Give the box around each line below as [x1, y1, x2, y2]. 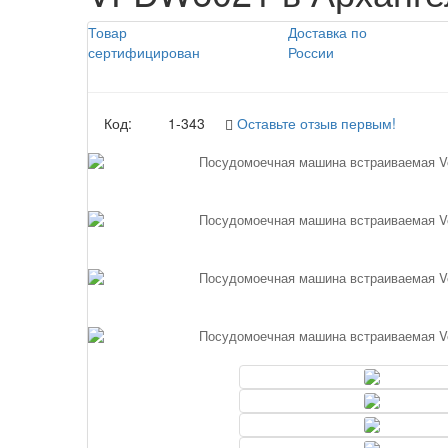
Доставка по [287, 21, 367, 42]
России [287, 41, 334, 62]
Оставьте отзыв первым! [237, 112, 396, 133]
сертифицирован [88, 41, 200, 62]
